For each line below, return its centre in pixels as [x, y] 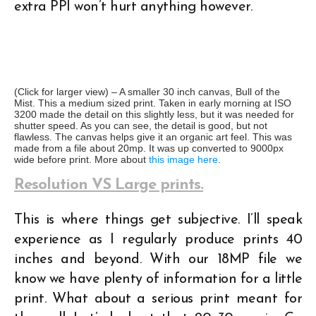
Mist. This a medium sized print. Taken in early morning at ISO [153, 103]
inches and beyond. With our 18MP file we [158, 259]
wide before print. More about [80, 159]
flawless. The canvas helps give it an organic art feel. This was [153, 136]
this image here [182, 159]
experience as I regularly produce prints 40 [158, 239]
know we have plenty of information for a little [158, 279]
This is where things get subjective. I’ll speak [158, 220]
